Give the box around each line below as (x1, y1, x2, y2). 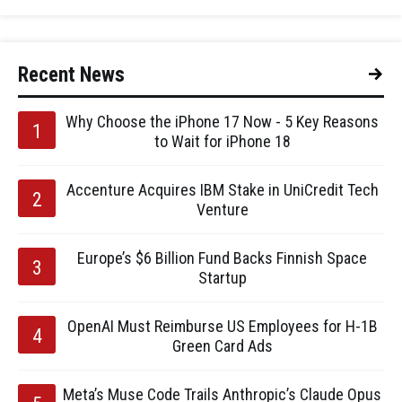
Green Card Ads (171, 336, 273, 355)
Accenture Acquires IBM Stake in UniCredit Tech (66, 180, 379, 199)
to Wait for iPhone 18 (153, 132, 291, 151)
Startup (197, 268, 247, 287)
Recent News (18, 63, 125, 87)
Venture (196, 200, 249, 219)
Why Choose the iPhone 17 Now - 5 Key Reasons (66, 112, 379, 131)
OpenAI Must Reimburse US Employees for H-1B (66, 317, 378, 336)
